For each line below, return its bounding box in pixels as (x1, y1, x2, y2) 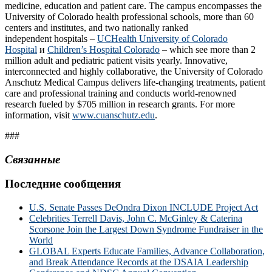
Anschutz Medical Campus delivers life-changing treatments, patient (5, 76, 265, 87)
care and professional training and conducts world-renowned (5, 87, 236, 98)
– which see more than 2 (160, 44, 256, 55)
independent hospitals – (5, 33, 97, 44)
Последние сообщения (5, 177, 121, 191)
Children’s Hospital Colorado (47, 44, 160, 55)
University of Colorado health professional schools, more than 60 (5, 11, 254, 22)
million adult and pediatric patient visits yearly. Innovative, (5, 55, 228, 66)
